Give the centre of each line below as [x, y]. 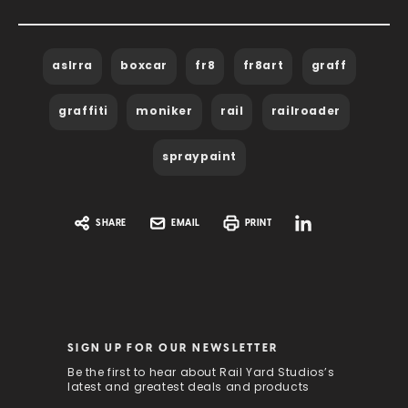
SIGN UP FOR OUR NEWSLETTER [173, 348]
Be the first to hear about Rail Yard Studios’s [201, 373]
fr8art [263, 66]
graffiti [84, 112]
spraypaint [199, 157]
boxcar [144, 66]
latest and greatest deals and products [189, 388]
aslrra [73, 66]
